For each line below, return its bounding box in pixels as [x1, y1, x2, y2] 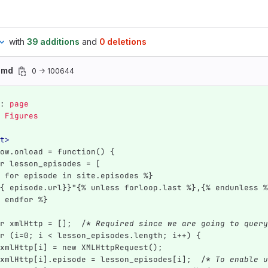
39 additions [27, 36, 80, 47]
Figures [4, 111, 38, 121]
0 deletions [99, 36, 147, 47]
